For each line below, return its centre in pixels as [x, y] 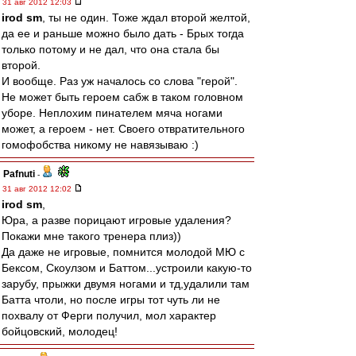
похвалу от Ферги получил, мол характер [109, 315]
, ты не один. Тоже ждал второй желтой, [146, 17]
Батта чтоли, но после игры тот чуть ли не [111, 300]
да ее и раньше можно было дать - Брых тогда [123, 33]
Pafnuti [19, 174]
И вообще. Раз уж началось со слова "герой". [120, 81]
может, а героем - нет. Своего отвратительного [123, 129]
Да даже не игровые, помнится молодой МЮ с [123, 252]
